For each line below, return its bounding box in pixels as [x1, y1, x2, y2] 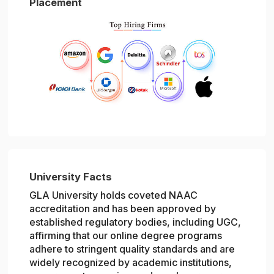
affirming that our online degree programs [29, 229, 223, 242]
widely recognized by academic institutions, [29, 256, 232, 269]
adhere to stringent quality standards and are [29, 243, 235, 256]
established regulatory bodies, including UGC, [29, 216, 242, 229]
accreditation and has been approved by [29, 202, 217, 215]
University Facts [29, 171, 113, 183]
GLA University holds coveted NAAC [29, 189, 198, 202]
